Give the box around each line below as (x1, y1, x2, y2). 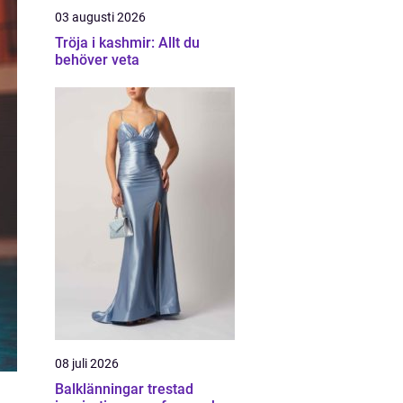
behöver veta (55, 51, 139, 68)
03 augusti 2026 (55, 10, 146, 24)
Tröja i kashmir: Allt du (55, 34, 200, 51)
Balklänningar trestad (55, 381, 193, 398)
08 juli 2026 (55, 356, 119, 371)
